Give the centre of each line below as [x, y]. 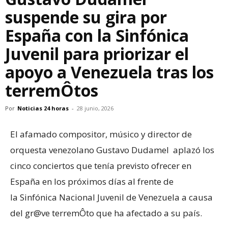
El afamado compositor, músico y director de [101, 134]
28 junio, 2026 [95, 108]
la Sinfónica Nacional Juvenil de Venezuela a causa [111, 197]
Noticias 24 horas [43, 108]
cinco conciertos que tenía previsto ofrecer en [101, 166]
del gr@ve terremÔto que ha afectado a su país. [106, 213]
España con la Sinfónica [97, 35]
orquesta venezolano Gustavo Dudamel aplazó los [112, 150]
